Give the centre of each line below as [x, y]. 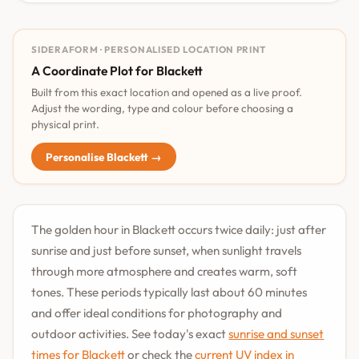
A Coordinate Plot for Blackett [117, 71]
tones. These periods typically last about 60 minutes [169, 292]
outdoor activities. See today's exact [130, 333]
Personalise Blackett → [103, 157]
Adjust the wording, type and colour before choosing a [163, 108]
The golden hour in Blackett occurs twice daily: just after [179, 229]
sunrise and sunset [276, 333]
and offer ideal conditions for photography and [157, 313]
